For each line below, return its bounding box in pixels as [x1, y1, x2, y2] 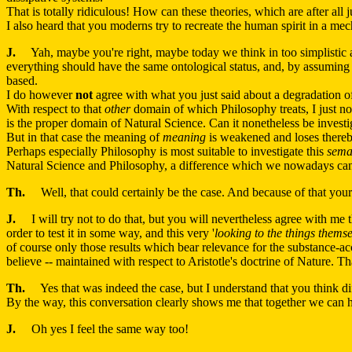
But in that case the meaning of [6, 130, 163, 145]
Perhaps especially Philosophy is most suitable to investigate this [6, 145, 327, 159]
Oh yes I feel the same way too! [16, 322, 189, 336]
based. [6, 74, 38, 88]
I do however [6, 88, 75, 102]
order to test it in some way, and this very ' [6, 226, 214, 240]
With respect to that [6, 102, 104, 116]
